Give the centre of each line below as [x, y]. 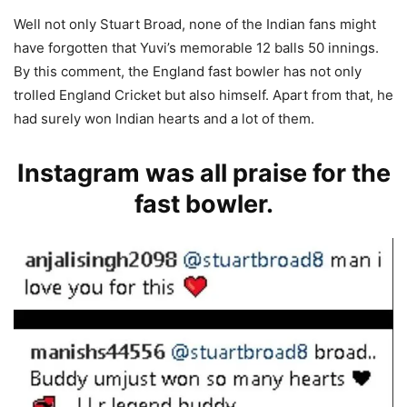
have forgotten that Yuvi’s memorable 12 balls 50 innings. [196, 48]
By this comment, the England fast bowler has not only [188, 72]
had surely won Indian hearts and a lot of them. [164, 119]
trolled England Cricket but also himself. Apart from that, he [203, 95]
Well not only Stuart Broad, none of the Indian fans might [195, 25]
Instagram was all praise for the [203, 174]
